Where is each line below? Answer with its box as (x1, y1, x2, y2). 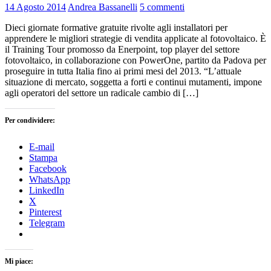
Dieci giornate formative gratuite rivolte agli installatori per (5, 22, 227, 33)
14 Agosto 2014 (5, 2, 66, 13)
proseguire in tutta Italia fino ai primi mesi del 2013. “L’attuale (5, 66, 241, 77)
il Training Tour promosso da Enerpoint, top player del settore (5, 44, 240, 55)
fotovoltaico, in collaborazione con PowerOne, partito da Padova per (5, 55, 266, 66)
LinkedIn (29, 185, 64, 196)
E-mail (29, 142, 54, 152)
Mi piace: (5, 257, 33, 266)
